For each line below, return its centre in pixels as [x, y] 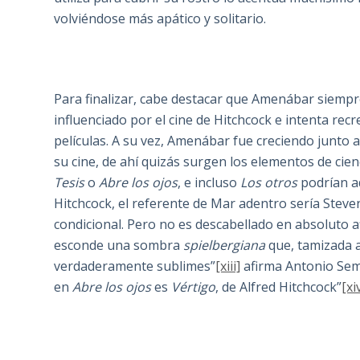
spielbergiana [225, 245]
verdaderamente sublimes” [135, 266]
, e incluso [209, 183]
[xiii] [228, 266]
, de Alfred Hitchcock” [279, 287]
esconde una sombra [119, 245]
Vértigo [194, 287]
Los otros [269, 183]
